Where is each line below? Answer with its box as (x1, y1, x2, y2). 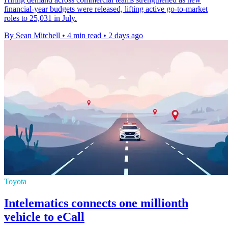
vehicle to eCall (4, 210, 84, 223)
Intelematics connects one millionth (4, 196, 188, 210)
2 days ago (108, 31, 143, 40)
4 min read (67, 31, 101, 40)
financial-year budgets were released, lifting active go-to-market (4, 5, 208, 14)
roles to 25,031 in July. (4, 14, 77, 23)
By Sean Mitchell (4, 31, 60, 40)
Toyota (4, 177, 26, 186)
